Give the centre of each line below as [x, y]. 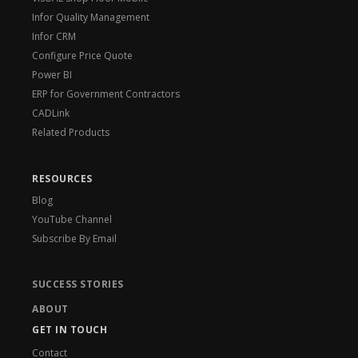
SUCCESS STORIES [78, 284]
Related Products [71, 133]
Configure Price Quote [82, 56]
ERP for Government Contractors [106, 94]
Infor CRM [54, 37]
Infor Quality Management [91, 18]
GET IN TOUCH [70, 330]
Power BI [52, 75]
